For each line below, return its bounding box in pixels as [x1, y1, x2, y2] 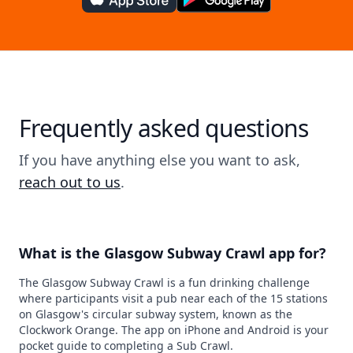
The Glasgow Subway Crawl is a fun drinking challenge [19, 275, 310, 290]
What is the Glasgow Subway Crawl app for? [19, 243, 326, 262]
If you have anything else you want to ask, [19, 150, 300, 169]
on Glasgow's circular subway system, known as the [19, 307, 292, 321]
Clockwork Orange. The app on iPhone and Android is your [19, 322, 329, 337]
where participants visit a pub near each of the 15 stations [19, 291, 328, 306]
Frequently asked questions [19, 112, 309, 144]
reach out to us [19, 173, 121, 191]
